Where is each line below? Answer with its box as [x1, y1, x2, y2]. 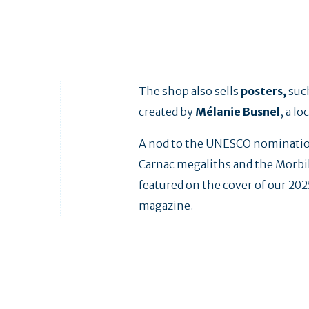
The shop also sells [139, 84, 241, 99]
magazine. [139, 199, 194, 213]
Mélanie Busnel [195, 105, 281, 119]
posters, [241, 84, 287, 99]
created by [139, 105, 196, 119]
